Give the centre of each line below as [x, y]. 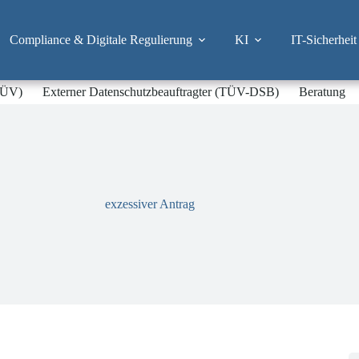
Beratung [323, 92]
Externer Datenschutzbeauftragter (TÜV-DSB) [161, 92]
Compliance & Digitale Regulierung [101, 40]
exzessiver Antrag [150, 204]
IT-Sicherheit [323, 40]
